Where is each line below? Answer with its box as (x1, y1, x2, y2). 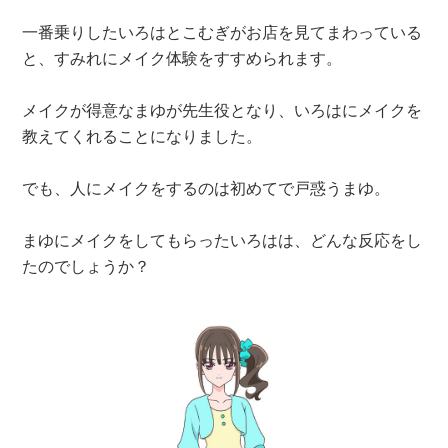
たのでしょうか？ (22, 253, 151, 277)
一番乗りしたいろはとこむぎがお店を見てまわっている (22, 19, 423, 43)
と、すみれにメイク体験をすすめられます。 (22, 45, 343, 69)
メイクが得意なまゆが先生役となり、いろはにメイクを (22, 97, 423, 121)
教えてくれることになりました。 (22, 123, 263, 147)
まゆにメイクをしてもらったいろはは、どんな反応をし (22, 227, 423, 251)
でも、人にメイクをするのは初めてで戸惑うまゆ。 (22, 175, 391, 199)
